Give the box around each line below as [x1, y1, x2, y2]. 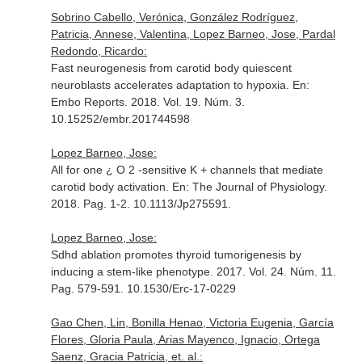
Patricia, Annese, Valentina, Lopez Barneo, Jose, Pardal [50, 27, 335, 40]
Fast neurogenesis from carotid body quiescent [50, 61, 292, 74]
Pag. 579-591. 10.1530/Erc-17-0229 [50, 282, 236, 295]
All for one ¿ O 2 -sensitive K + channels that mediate [50, 163, 323, 176]
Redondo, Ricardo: [50, 44, 147, 57]
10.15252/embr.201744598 [50, 112, 190, 125]
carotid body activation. [50, 180, 172, 193]
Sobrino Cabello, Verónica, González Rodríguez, [50, 11, 298, 23]
